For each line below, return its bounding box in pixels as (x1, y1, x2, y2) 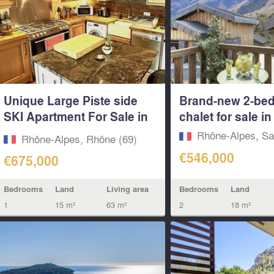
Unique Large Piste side (3, 92, 138, 109)
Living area (106, 183, 149, 194)
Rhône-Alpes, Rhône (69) (21, 130, 137, 146)
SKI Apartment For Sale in (3, 108, 148, 125)
